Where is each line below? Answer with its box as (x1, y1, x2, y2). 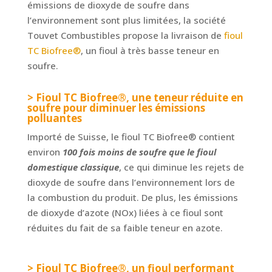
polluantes (27, 111, 82, 126)
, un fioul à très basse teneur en (80, 44, 219, 57)
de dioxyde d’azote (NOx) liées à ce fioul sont (27, 206, 223, 219)
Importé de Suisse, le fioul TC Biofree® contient (27, 131, 235, 143)
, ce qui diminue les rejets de (118, 161, 244, 174)
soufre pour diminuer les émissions (27, 101, 205, 115)
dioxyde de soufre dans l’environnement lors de (27, 176, 235, 189)
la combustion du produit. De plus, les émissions (27, 191, 238, 204)
